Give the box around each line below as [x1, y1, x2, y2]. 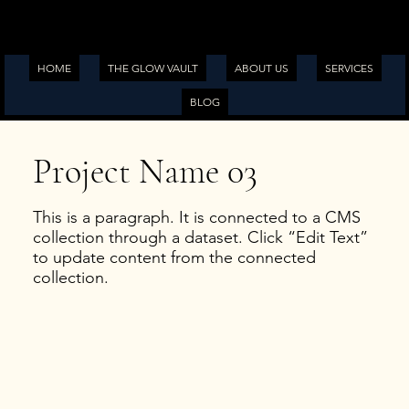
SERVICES [324, 61, 373, 76]
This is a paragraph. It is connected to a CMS [32, 207, 361, 228]
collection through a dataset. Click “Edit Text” [32, 227, 368, 248]
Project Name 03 [32, 151, 257, 194]
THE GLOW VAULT [107, 61, 198, 76]
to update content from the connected [32, 247, 316, 268]
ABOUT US [234, 61, 288, 76]
